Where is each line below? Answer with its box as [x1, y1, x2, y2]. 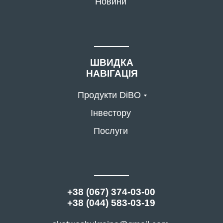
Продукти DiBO [77, 90, 141, 100]
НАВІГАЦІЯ [86, 68, 138, 79]
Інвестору [90, 108, 131, 118]
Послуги [93, 126, 128, 136]
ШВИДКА [90, 57, 134, 68]
